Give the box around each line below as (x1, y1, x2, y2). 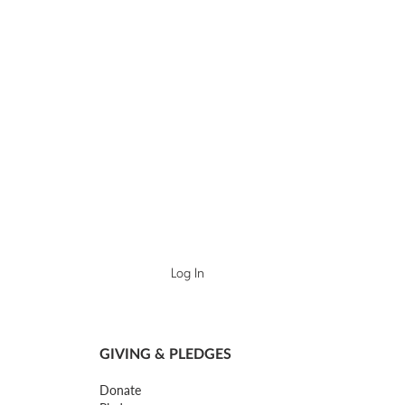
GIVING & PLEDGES (99, 344, 231, 362)
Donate (99, 381, 141, 398)
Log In (171, 266, 205, 282)
